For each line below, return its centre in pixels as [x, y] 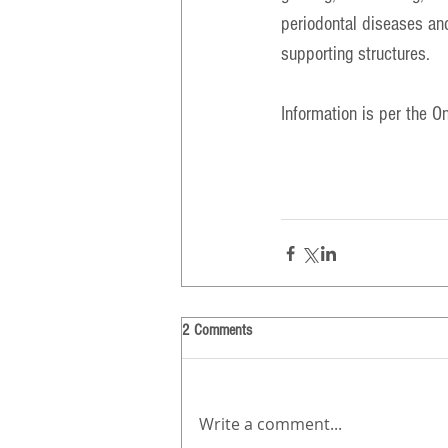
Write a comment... [270, 424]
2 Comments [217, 330]
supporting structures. [355, 54]
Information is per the [356, 114]
